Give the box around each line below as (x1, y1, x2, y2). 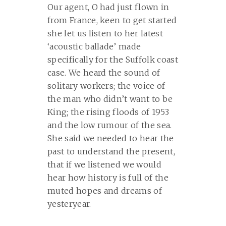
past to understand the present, (47, 146, 175, 156)
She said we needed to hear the (47, 133, 174, 143)
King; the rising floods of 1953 (47, 107, 169, 117)
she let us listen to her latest (47, 28, 163, 38)
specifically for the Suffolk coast (47, 54, 178, 65)
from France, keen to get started (47, 15, 177, 25)
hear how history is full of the (47, 173, 168, 183)
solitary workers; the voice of (47, 81, 165, 91)
